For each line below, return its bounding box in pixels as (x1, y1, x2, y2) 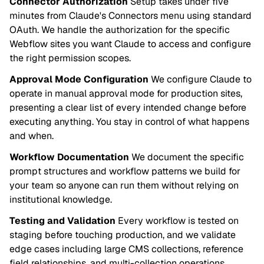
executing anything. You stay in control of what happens (9, 115, 249, 128)
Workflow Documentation (9, 150, 129, 163)
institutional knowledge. (9, 193, 112, 206)
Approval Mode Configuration (9, 72, 148, 85)
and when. (9, 129, 54, 142)
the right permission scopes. (9, 51, 131, 64)
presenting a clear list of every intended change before (9, 101, 246, 114)
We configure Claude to (148, 72, 252, 85)
